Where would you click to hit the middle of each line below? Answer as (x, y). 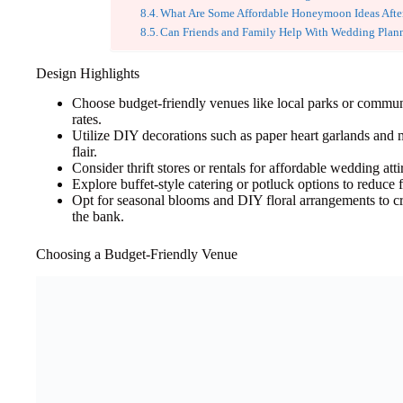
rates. (87, 119)
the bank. (98, 216)
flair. (85, 151)
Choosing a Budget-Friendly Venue (137, 254)
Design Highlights (88, 73)
